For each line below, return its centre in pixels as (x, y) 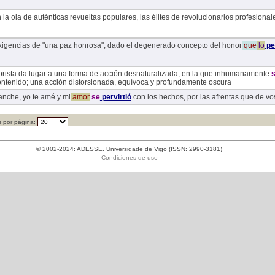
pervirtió (115, 97)
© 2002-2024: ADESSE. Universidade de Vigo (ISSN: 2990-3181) (130, 149)
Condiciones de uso (129, 158)
